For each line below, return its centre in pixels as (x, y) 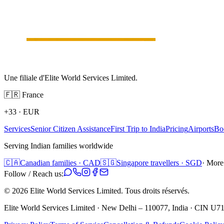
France (33, 94)
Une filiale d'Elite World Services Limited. (71, 77)
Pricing (177, 128)
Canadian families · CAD (60, 162)
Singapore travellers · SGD (159, 162)
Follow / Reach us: (34, 173)
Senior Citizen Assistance (70, 128)
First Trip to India (138, 128)
